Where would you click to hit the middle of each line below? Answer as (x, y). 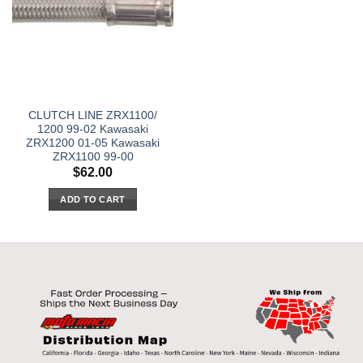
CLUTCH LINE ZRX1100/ (93, 116)
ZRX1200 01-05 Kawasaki (93, 143)
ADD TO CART (93, 200)
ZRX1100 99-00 (93, 157)
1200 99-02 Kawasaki (93, 130)
